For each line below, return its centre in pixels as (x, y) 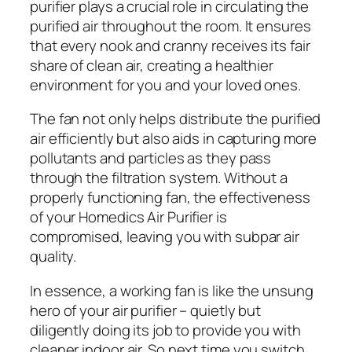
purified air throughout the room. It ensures (170, 26)
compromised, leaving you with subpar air (165, 237)
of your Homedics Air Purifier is (128, 217)
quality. (53, 257)
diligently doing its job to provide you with (165, 330)
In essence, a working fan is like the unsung (172, 290)
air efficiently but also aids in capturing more (174, 139)
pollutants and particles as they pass (151, 158)
